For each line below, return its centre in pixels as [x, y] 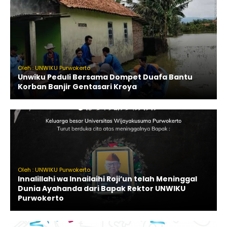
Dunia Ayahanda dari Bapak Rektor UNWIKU [102, 188]
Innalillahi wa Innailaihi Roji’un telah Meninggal [107, 179]
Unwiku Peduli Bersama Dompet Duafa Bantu [105, 77]
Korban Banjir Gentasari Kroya [77, 86]
